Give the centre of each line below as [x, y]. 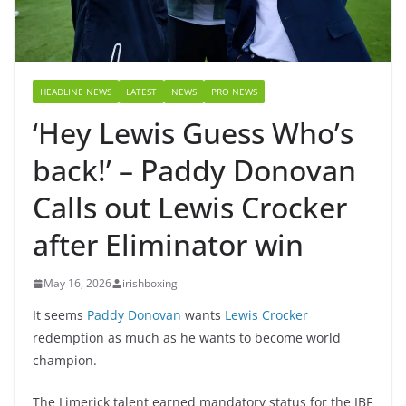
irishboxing [150, 284]
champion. [65, 361]
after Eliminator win [168, 245]
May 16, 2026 [77, 284]
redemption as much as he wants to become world [187, 338]
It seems [60, 315]
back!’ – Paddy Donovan [194, 170]
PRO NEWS [234, 92]
